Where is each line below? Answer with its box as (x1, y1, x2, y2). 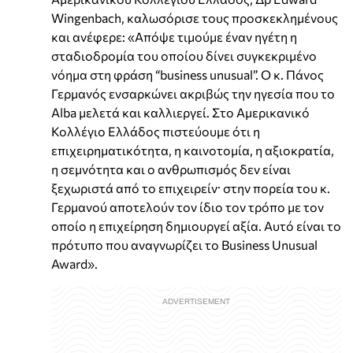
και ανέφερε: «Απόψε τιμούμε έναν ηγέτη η (51, 29, 297, 45)
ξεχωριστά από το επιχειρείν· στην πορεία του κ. (51, 180, 330, 196)
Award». (51, 256, 98, 272)
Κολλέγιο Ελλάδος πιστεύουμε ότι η (51, 124, 260, 139)
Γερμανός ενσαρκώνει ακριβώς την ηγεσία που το (51, 86, 335, 102)
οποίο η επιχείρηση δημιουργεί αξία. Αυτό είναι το (51, 218, 341, 234)
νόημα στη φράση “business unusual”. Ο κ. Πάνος (51, 67, 324, 83)
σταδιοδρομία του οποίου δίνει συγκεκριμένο (51, 48, 317, 64)
